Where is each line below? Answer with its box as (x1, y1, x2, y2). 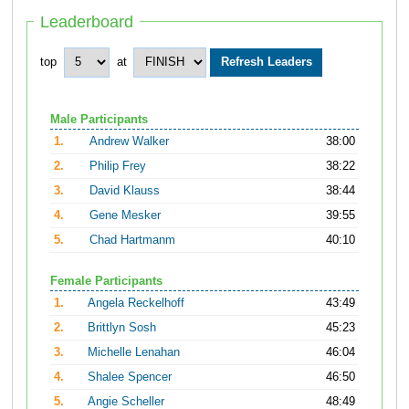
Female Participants (50, 275, 163, 288)
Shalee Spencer (88, 371, 173, 384)
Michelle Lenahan (88, 346, 181, 360)
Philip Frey (89, 159, 147, 173)
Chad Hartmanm (89, 233, 176, 246)
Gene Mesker (89, 208, 162, 222)
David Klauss (89, 184, 161, 197)
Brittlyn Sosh (88, 321, 157, 335)
